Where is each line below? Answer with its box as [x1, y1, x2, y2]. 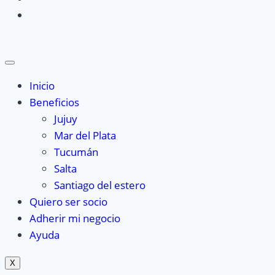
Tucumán [54, 145, 98, 160]
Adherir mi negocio [29, 211, 120, 226]
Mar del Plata [54, 128, 116, 143]
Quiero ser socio [29, 195, 107, 209]
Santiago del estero [54, 178, 145, 193]
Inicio [29, 79, 55, 93]
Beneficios [29, 95, 79, 110]
